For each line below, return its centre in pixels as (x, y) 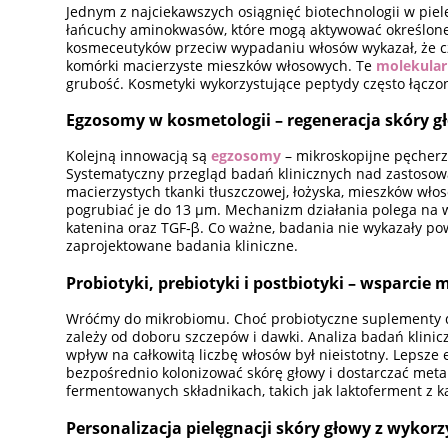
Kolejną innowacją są (139, 156)
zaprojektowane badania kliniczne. (182, 246)
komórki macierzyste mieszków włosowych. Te (221, 65)
